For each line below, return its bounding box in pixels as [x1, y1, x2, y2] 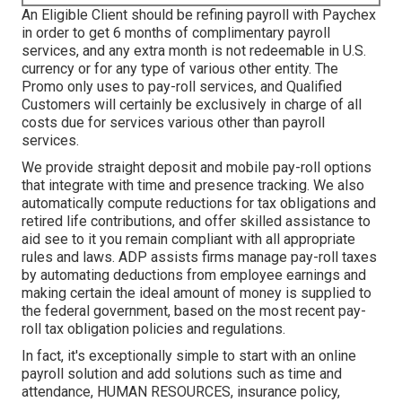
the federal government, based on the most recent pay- [22, 302, 366, 320]
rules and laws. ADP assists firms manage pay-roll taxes [22, 249, 377, 267]
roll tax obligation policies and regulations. [22, 320, 285, 338]
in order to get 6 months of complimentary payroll [22, 24, 330, 42]
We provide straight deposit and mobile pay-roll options [22, 159, 371, 177]
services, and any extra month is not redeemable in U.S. [22, 42, 366, 60]
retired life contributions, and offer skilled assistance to [22, 213, 371, 231]
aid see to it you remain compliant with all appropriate [22, 231, 355, 249]
